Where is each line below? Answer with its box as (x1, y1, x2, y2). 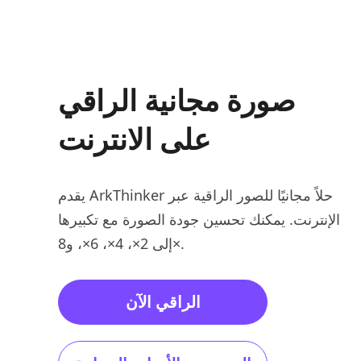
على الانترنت (58, 119, 210, 159)
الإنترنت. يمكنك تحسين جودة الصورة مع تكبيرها (58, 210, 340, 229)
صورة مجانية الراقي (58, 81, 296, 120)
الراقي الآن (125, 291, 201, 313)
